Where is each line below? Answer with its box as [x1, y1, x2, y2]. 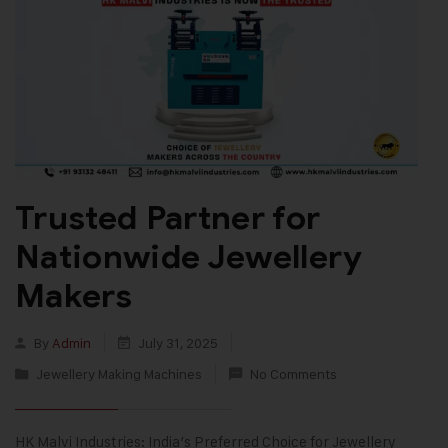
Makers [15, 274, 132, 316]
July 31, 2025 [135, 333, 221, 351]
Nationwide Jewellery [15, 235, 363, 277]
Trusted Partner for [15, 196, 321, 238]
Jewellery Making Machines [36, 364, 202, 382]
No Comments [250, 364, 337, 382]
